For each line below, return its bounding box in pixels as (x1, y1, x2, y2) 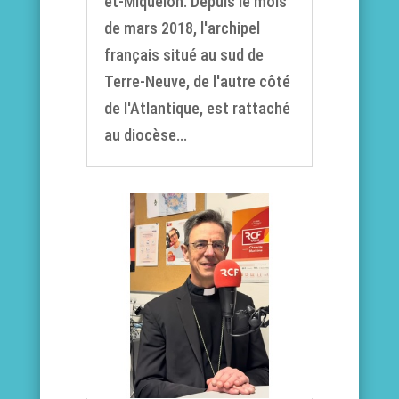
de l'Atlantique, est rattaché (103, 99, 290, 118)
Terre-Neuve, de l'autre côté (103, 72, 290, 92)
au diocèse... (103, 126, 187, 145)
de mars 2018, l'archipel (103, 19, 260, 38)
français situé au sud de (103, 45, 264, 65)
